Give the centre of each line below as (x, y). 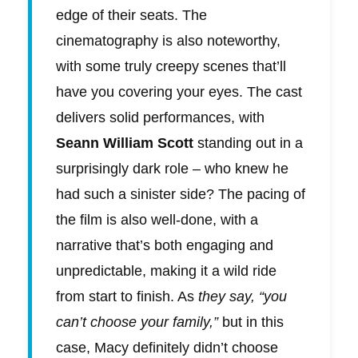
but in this (251, 322)
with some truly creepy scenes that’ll (171, 67)
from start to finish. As (127, 297)
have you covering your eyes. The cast (179, 92)
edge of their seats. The (131, 16)
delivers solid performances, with (160, 118)
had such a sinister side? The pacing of (181, 195)
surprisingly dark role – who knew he (172, 169)
